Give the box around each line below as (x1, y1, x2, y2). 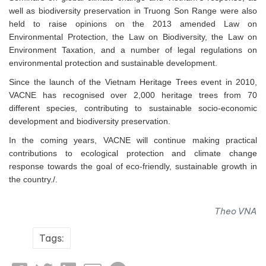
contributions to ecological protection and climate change (9, 148, 257, 159)
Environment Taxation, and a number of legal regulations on (9, 45, 257, 55)
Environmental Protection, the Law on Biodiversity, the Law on (9, 32, 257, 42)
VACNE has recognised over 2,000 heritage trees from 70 (9, 90, 257, 100)
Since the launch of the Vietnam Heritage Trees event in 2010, (9, 77, 257, 87)
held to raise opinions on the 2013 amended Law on (9, 19, 257, 29)
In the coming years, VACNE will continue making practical (9, 135, 257, 145)
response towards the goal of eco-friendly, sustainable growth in (9, 161, 257, 172)
